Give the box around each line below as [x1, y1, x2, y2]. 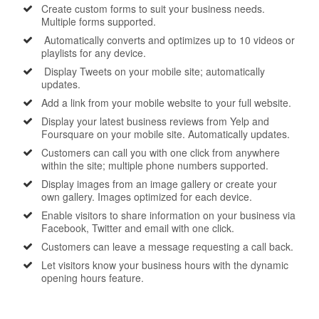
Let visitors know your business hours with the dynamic [41, 257, 288, 272]
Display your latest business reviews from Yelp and [41, 113, 269, 128]
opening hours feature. [41, 270, 144, 285]
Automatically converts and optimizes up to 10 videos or [41, 32, 295, 47]
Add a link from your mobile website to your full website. [41, 95, 291, 110]
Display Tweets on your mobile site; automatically [41, 63, 265, 78]
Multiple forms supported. [41, 14, 156, 28]
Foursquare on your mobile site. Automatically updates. [41, 126, 290, 141]
